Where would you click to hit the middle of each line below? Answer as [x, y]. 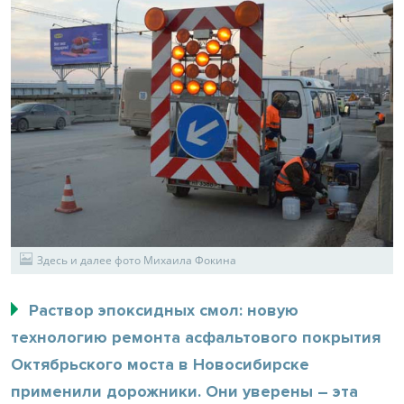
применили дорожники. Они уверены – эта [184, 391]
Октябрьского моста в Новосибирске [160, 364]
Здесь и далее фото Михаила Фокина [137, 260]
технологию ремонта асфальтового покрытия [196, 337]
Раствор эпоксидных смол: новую [164, 310]
